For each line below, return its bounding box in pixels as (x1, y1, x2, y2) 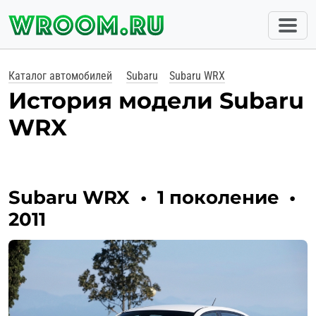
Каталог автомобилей (8, 68, 112, 83)
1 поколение (152, 186, 284, 209)
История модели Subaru (8, 86, 304, 114)
